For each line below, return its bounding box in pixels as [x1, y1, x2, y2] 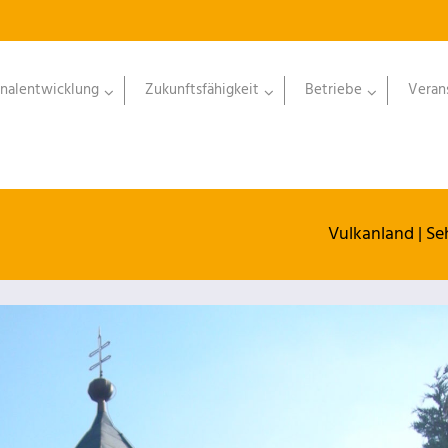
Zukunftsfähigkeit [145, 78, 259, 102]
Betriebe [305, 78, 362, 102]
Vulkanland [328, 220, 414, 249]
